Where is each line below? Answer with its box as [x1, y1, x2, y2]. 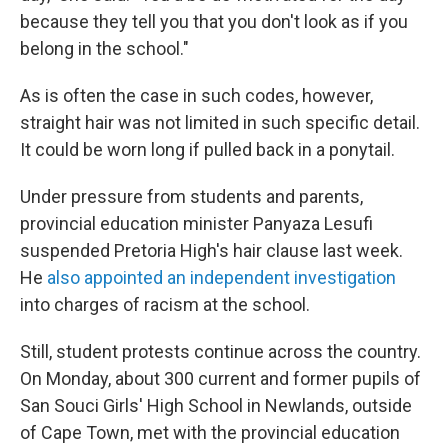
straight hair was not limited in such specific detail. [20, 112, 420, 134]
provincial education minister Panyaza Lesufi [20, 213, 373, 235]
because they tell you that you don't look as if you [20, 11, 408, 33]
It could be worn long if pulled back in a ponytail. [20, 139, 395, 161]
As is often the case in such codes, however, [20, 85, 373, 107]
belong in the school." [20, 38, 189, 60]
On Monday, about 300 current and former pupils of [20, 368, 421, 390]
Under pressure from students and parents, [20, 186, 363, 208]
